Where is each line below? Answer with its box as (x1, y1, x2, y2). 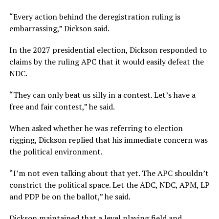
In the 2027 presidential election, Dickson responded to (9, 44, 207, 55)
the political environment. (9, 146, 103, 157)
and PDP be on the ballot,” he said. (9, 191, 131, 202)
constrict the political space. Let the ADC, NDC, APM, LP (9, 179, 210, 190)
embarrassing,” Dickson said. (9, 22, 109, 34)
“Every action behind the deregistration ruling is (9, 11, 180, 22)
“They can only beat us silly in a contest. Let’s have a (9, 89, 196, 100)
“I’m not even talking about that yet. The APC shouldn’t (9, 167, 209, 178)
